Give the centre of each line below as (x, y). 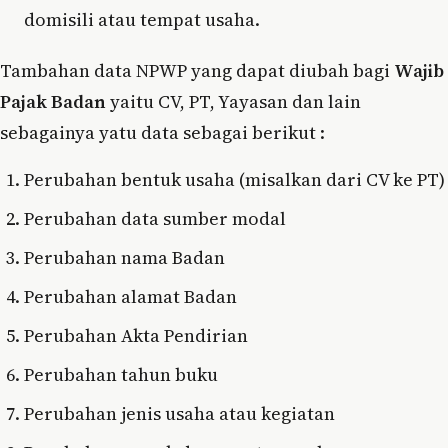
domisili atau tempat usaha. (142, 20)
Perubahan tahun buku (121, 375)
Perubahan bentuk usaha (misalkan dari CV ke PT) (234, 180)
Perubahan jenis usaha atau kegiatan (179, 414)
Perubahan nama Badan (124, 258)
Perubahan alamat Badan (130, 297)
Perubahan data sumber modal (155, 219)
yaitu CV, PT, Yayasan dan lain (233, 102)
